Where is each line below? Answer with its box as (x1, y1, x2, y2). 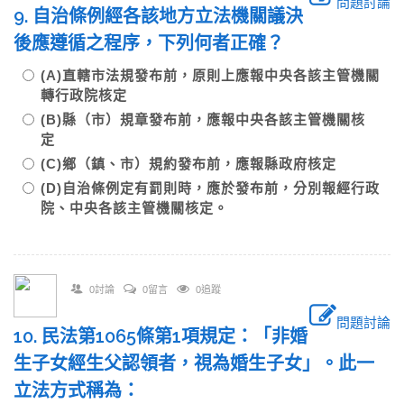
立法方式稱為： (14, 380, 158, 401)
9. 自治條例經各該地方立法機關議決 (14, 5, 303, 27)
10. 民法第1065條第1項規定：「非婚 (14, 326, 308, 347)
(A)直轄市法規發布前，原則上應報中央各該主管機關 (41, 68, 380, 83)
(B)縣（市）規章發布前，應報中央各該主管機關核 (41, 112, 365, 127)
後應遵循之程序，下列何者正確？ (14, 32, 302, 54)
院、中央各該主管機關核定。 (41, 200, 228, 216)
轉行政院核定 (41, 87, 142, 103)
